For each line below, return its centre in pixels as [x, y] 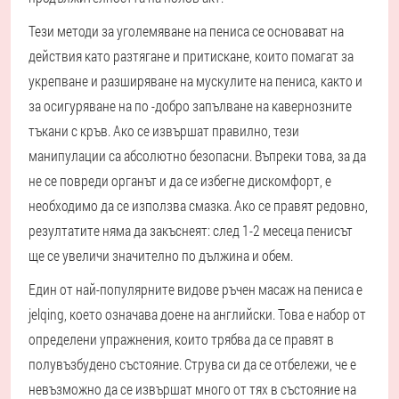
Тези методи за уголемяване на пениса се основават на [186, 31]
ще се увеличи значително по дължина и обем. [161, 256]
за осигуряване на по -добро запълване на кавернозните [190, 106]
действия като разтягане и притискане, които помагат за [191, 56]
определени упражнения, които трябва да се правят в [181, 339]
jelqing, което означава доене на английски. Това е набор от [197, 314]
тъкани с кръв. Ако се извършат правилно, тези [164, 131]
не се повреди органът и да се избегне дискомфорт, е [180, 181]
